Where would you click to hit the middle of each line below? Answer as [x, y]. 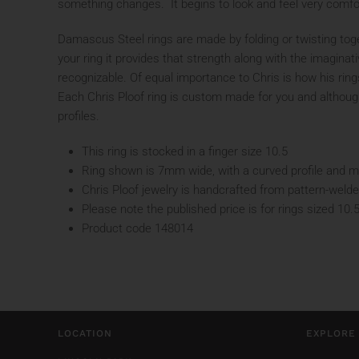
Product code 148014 [137, 228]
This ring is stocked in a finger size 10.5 [185, 151]
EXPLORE [331, 333]
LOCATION [85, 333]
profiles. [79, 116]
